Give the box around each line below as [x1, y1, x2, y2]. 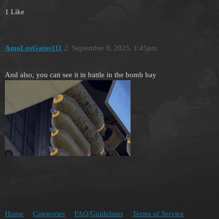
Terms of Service [132, 209, 184, 218]
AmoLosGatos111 [5, 44, 62, 52]
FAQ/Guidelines [74, 209, 123, 218]
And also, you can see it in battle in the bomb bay [5, 71, 156, 79]
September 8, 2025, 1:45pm [71, 44, 157, 52]
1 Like [5, 7, 24, 16]
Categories [33, 209, 65, 218]
